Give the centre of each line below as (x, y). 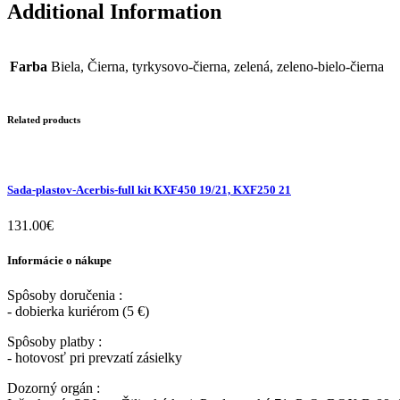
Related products (44, 120)
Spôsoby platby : (54, 341)
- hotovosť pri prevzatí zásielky (95, 357)
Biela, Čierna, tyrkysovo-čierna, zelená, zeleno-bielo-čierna (217, 67)
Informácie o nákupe (59, 260)
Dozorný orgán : (54, 387)
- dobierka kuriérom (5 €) (78, 311)
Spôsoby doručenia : (65, 295)
